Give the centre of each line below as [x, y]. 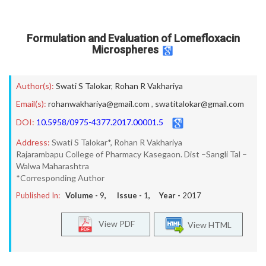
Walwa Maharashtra [53, 166]
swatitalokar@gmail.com [199, 104]
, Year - [165, 195]
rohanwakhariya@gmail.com [99, 104]
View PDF [114, 223]
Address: [33, 142]
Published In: [38, 195]
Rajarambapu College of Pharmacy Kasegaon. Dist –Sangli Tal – [132, 154]
